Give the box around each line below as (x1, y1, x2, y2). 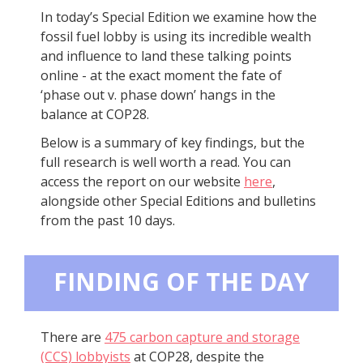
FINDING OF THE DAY (53, 265, 310, 298)
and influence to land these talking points (41, 47, 292, 65)
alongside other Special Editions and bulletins (41, 192, 316, 210)
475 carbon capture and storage (105, 328, 300, 346)
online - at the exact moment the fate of (41, 66, 282, 84)
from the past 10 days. (41, 211, 175, 229)
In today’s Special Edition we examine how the (41, 8, 317, 26)
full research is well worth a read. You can (41, 153, 291, 171)
